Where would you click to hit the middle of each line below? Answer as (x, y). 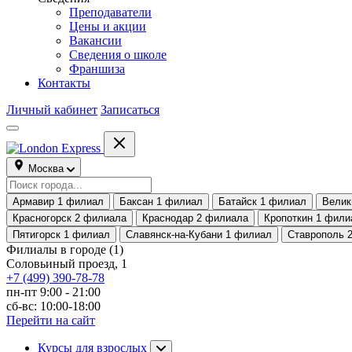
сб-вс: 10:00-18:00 (53, 306)
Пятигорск (37, 235)
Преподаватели (110, 12)
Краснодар (168, 218)
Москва (46, 169)
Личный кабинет (52, 110)
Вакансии (95, 40)
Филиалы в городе (56, 249)
